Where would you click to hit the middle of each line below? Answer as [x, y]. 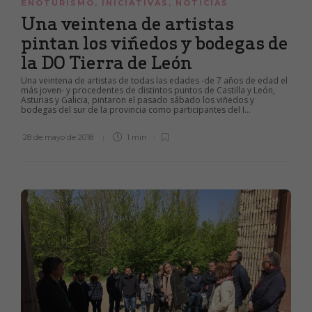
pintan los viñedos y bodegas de [155, 43]
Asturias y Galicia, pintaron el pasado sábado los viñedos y [138, 100]
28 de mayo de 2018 [58, 138]
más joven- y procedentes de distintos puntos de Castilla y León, [148, 91]
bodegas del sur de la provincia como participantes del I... [136, 110]
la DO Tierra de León [108, 63]
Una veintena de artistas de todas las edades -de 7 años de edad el [154, 81]
